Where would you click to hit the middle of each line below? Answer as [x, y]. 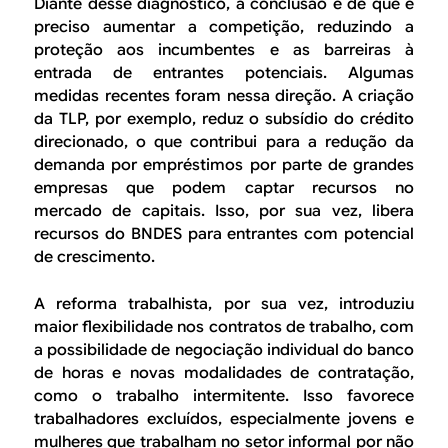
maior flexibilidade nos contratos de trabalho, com [224, 326]
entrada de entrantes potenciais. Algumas [224, 72]
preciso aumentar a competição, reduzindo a [224, 26]
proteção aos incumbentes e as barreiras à [224, 49]
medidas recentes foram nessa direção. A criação [224, 95]
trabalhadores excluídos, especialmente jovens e [224, 418]
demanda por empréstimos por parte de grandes [224, 164]
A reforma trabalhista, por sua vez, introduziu [224, 303]
